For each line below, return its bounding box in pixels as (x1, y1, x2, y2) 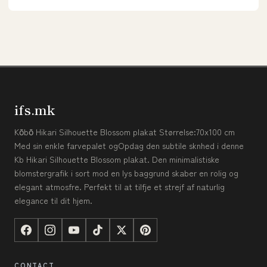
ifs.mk (14, 99, 55, 119)
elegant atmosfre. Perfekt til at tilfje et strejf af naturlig (14, 180, 225, 193)
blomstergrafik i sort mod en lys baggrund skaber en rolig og (14, 166, 238, 179)
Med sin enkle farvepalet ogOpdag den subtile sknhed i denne (14, 139, 244, 151)
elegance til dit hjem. (14, 194, 92, 206)
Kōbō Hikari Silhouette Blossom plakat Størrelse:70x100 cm (14, 125, 235, 138)
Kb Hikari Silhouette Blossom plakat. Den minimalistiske (14, 153, 219, 165)
